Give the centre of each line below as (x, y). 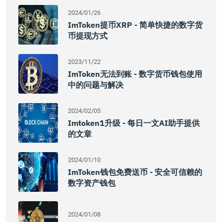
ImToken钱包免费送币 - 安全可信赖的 (135, 172)
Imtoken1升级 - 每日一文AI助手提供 (134, 123)
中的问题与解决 (96, 85)
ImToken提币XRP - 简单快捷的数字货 (135, 25)
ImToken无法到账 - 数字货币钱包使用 (135, 74)
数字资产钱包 (92, 183)
